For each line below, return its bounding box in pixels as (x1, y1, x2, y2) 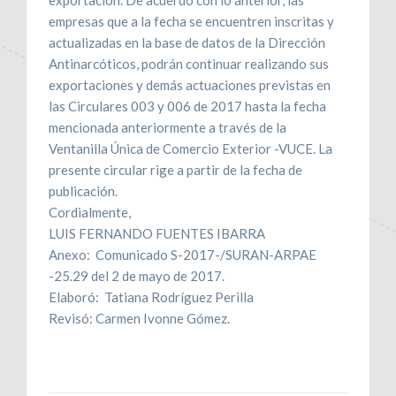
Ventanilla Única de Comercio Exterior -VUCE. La (49, 140, 332, 156)
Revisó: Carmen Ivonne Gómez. (49, 309, 230, 326)
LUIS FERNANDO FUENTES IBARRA (49, 225, 265, 241)
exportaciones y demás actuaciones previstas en (49, 76, 331, 93)
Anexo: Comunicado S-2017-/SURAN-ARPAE (49, 246, 316, 263)
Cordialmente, (49, 203, 131, 220)
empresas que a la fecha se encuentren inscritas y (49, 12, 334, 29)
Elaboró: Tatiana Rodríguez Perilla (49, 288, 254, 305)
